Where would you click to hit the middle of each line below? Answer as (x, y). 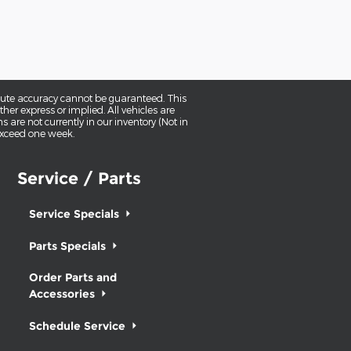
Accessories (63, 293)
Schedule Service (79, 326)
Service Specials (76, 213)
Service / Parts (79, 179)
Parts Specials (69, 246)
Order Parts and (73, 277)
